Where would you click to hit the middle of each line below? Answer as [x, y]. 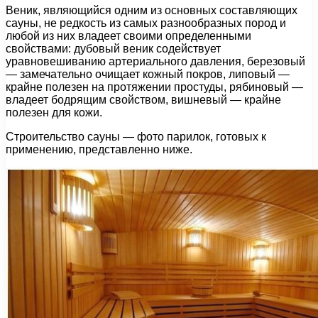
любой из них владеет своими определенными [128, 36]
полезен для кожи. [54, 113]
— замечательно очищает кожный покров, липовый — [148, 74]
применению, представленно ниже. [99, 149]
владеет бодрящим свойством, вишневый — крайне [143, 100]
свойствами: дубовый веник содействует [113, 49]
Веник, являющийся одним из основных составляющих [152, 10]
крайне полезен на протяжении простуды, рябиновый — [154, 87]
